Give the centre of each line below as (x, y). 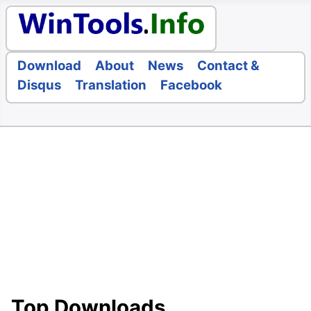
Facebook (191, 85)
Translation (111, 85)
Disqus (39, 85)
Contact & (228, 66)
